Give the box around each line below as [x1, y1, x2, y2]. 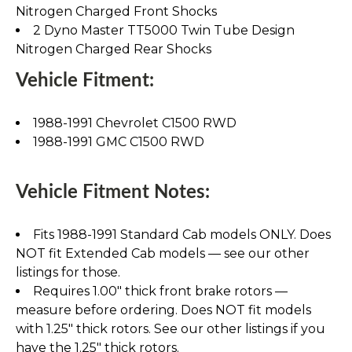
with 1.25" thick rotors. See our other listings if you [16, 321, 325, 337]
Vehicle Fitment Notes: [16, 183, 210, 203]
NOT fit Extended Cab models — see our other [16, 246, 310, 262]
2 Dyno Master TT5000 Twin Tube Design [33, 23, 295, 38]
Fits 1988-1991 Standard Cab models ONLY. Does [33, 227, 331, 243]
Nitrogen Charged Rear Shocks [16, 42, 211, 57]
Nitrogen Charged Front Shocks [16, 4, 217, 20]
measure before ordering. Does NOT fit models [16, 302, 311, 318]
